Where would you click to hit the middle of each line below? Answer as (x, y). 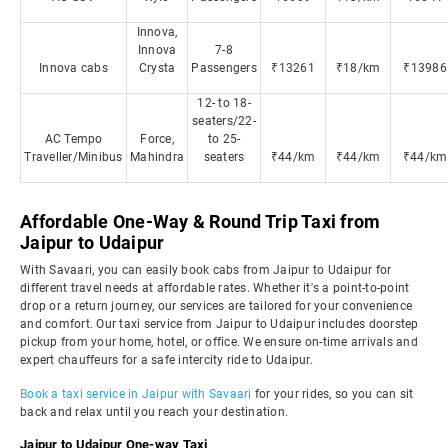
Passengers (224, 68)
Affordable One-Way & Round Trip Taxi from (200, 221)
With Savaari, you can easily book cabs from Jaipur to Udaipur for (206, 270)
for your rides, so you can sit (332, 394)
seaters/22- (224, 121)
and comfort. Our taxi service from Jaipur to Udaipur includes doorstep (219, 324)
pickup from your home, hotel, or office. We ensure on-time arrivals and (219, 342)
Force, (157, 139)
